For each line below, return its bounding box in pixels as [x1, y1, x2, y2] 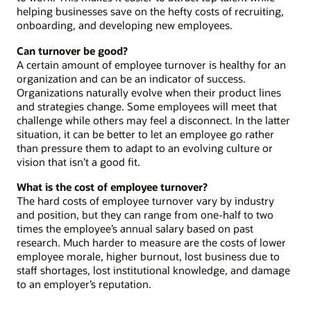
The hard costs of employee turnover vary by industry [17, 193, 274, 208]
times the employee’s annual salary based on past [17, 221, 253, 235]
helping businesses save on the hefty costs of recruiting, [17, 4, 284, 19]
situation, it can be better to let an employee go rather [17, 126, 274, 141]
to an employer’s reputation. [17, 276, 151, 291]
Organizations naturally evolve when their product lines [17, 85, 281, 99]
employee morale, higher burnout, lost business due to [17, 249, 280, 263]
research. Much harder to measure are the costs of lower [17, 235, 286, 249]
